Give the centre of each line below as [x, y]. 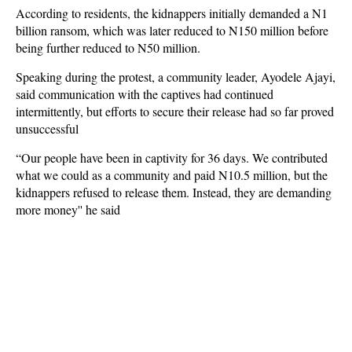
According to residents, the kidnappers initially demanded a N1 [172, 13]
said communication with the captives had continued [145, 94]
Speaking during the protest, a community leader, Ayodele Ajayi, [176, 77]
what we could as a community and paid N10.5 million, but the [172, 175]
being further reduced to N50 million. [108, 48]
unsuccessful [47, 128]
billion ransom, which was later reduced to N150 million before [172, 30]
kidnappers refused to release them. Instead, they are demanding [174, 192]
